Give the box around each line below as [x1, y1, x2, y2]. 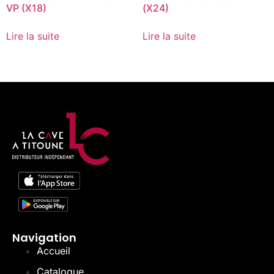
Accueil [37, 245, 70, 257]
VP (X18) [6, 1, 46, 14]
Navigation [12, 230, 76, 246]
